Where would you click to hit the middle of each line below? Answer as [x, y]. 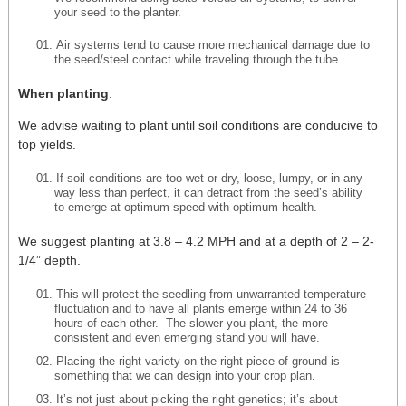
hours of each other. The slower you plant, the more [191, 324]
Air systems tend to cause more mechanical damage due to [213, 45]
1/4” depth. [49, 260]
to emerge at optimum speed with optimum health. [186, 208]
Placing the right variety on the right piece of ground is [198, 362]
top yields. [47, 144]
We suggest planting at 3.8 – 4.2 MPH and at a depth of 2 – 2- [196, 241]
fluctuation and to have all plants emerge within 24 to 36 [201, 309]
